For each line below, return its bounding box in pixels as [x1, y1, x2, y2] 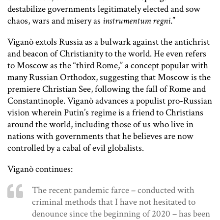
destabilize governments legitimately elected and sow [7, 3, 200, 16]
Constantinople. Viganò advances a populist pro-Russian [7, 95, 212, 108]
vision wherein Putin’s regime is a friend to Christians [7, 107, 203, 119]
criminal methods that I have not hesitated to [32, 196, 195, 209]
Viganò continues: [7, 163, 73, 176]
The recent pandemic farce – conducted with [32, 184, 194, 197]
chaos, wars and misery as [7, 15, 103, 27]
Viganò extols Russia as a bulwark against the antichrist [7, 36, 210, 49]
